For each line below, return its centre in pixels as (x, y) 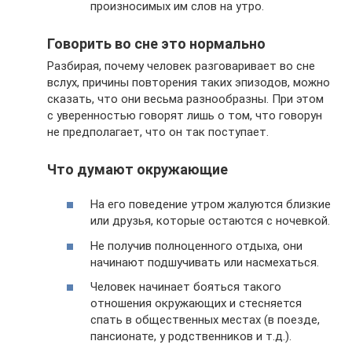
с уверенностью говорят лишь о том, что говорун (185, 115)
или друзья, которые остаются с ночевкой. (210, 221)
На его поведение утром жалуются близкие (211, 204)
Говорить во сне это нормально (156, 43)
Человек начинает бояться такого (186, 287)
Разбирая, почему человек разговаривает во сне (181, 66)
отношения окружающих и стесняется (196, 303)
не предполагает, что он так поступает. (158, 132)
